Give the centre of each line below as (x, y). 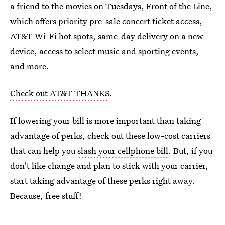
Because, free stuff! (46, 196)
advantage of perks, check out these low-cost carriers (110, 136)
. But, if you (190, 151)
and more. (30, 66)
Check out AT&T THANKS (60, 93)
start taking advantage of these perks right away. (103, 181)
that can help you (44, 151)
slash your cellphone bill (123, 151)
